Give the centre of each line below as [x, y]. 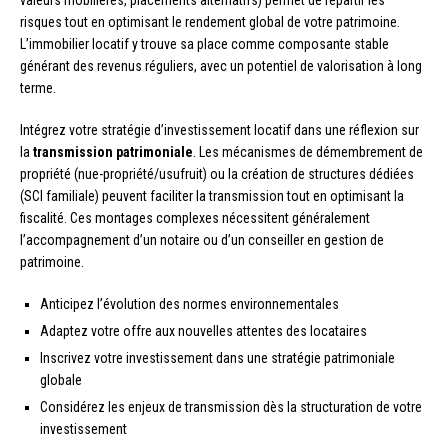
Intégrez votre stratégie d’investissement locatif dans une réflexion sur [219, 129]
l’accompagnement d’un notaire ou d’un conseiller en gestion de [202, 239]
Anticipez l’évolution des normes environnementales [189, 303]
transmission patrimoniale [113, 151]
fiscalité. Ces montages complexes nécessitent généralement [195, 217]
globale [61, 379]
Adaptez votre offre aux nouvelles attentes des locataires [203, 330]
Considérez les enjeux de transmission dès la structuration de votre [231, 406]
